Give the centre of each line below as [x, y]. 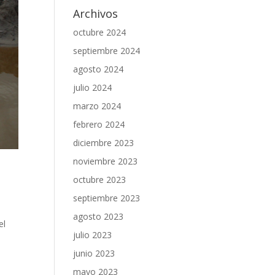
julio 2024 [93, 87]
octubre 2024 [100, 32]
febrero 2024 [99, 124]
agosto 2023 [99, 216]
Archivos [96, 14]
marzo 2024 [97, 106]
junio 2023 [94, 253]
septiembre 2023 [107, 198]
